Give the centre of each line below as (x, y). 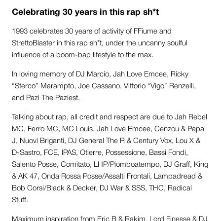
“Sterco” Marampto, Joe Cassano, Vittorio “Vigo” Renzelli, (104, 87)
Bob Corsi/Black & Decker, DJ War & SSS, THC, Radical (102, 189)
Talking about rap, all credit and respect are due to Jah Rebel (110, 118)
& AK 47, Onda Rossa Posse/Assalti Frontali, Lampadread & (107, 177)
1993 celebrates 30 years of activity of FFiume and (92, 32)
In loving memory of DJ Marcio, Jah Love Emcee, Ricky (100, 75)
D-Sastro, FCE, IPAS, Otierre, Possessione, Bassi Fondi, (100, 153)
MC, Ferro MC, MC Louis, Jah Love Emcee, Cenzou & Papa (108, 129)
